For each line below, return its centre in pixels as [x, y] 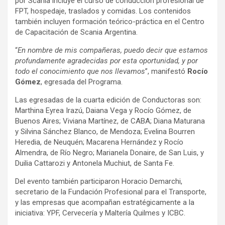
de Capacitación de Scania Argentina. [77, 32]
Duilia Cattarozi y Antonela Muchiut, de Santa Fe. [96, 163]
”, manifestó [166, 71]
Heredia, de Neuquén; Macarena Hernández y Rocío [99, 142]
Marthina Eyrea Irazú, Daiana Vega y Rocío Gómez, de [103, 110]
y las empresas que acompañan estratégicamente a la [105, 202]
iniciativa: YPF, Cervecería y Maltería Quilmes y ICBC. [101, 213]
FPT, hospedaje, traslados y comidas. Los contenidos [103, 11]
